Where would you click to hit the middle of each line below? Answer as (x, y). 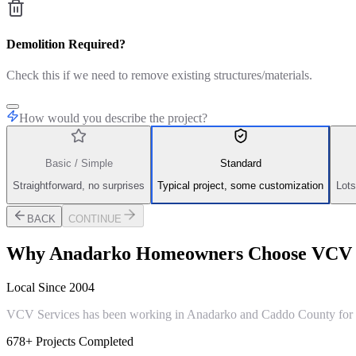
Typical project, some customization (240, 186)
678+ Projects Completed (70, 342)
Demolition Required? (66, 44)
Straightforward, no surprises (79, 186)
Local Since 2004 (50, 288)
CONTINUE (95, 219)
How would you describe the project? (113, 118)
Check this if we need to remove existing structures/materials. (159, 75)
